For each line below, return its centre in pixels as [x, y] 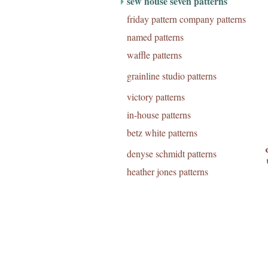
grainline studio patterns [172, 76]
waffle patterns [154, 55]
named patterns [155, 37]
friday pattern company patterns [186, 19]
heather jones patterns [167, 171]
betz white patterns [162, 133]
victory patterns [156, 97]
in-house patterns [159, 115]
